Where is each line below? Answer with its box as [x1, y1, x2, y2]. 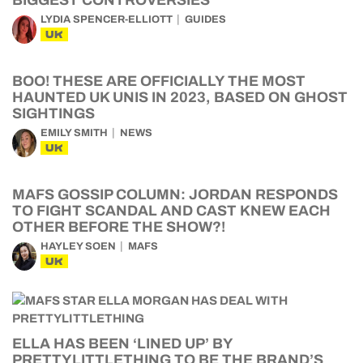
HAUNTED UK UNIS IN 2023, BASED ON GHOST [12, 89, 348, 105]
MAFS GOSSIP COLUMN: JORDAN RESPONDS [12, 186, 338, 203]
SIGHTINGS [12, 105, 95, 122]
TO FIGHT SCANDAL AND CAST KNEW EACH [12, 203, 331, 219]
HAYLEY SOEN [41, 241, 116, 252]
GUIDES [185, 14, 226, 25]
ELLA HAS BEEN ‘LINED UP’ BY [12, 335, 233, 352]
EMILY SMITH [41, 127, 108, 139]
